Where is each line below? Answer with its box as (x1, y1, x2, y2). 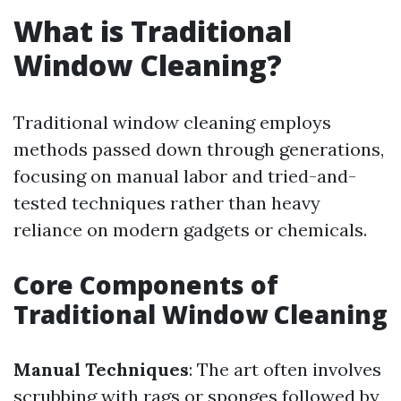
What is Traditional (13, 12, 292, 50)
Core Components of (13, 268, 278, 302)
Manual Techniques (13, 358, 189, 380)
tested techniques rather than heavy (13, 192, 320, 214)
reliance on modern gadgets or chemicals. (13, 218, 367, 241)
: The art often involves (189, 358, 381, 380)
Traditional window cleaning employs (13, 111, 331, 133)
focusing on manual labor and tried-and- (13, 165, 356, 187)
